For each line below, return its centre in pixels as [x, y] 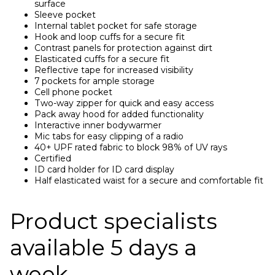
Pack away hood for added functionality [119, 114]
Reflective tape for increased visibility [114, 70]
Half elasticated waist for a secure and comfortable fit [149, 181]
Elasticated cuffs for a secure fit [102, 59]
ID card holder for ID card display [104, 170]
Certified [53, 159]
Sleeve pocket [65, 15]
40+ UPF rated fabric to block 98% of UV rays [131, 148]
